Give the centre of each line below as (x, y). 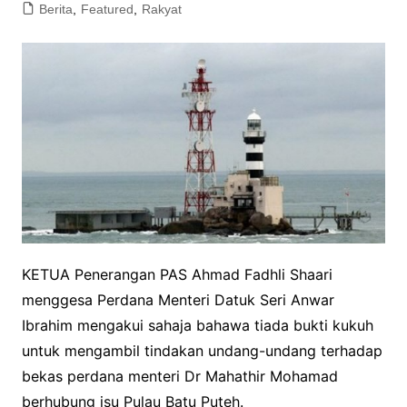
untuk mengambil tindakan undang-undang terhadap (202, 350)
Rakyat (161, 10)
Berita (55, 10)
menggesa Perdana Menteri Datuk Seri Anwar (178, 299)
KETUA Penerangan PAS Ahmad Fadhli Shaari (177, 274)
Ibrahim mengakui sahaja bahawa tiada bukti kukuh (197, 325)
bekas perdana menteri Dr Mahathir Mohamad (179, 376)
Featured (107, 10)
